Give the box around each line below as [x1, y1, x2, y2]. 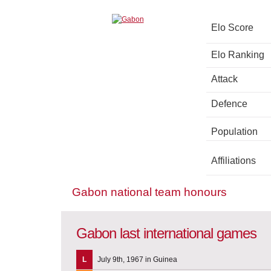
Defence [211, 99, 247, 109]
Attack [211, 74, 238, 85]
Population [211, 126, 258, 137]
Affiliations [211, 155, 256, 166]
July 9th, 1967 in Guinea [97, 255, 177, 264]
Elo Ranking [211, 50, 264, 60]
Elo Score [211, 22, 253, 33]
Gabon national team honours [72, 186, 227, 199]
